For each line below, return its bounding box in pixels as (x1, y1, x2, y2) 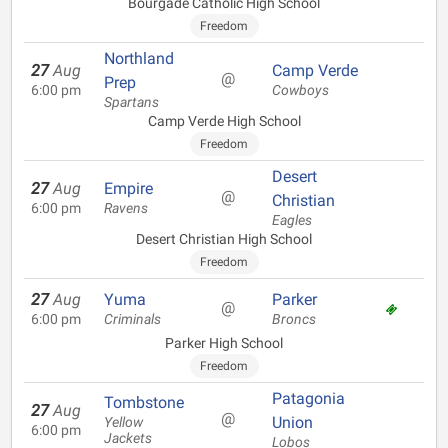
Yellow (104, 414, 143, 431)
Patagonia (272, 389, 345, 408)
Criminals (104, 311, 161, 328)
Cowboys (272, 82, 329, 99)
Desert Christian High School (136, 231, 312, 247)
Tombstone (104, 393, 184, 412)
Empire (104, 179, 153, 198)
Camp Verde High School (147, 113, 301, 129)
